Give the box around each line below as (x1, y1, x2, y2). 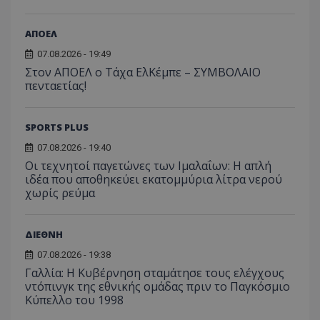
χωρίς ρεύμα (25, 184, 95, 201)
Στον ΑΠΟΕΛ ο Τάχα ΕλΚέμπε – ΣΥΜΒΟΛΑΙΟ (25, 64, 261, 80)
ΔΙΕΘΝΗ (25, 227, 63, 241)
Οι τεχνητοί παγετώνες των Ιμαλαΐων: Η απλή (25, 157, 271, 174)
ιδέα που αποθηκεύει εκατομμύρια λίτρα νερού (25, 171, 282, 187)
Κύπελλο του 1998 (25, 291, 124, 308)
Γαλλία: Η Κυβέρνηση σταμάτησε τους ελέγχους (25, 264, 284, 281)
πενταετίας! (25, 77, 86, 94)
